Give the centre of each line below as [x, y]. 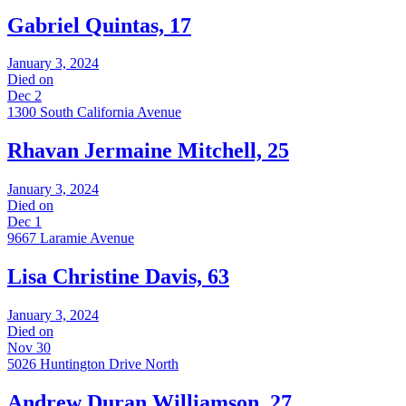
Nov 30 [29, 348]
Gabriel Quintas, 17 [99, 25]
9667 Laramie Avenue [71, 238]
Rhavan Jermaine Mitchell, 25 [148, 151]
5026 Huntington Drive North [93, 364]
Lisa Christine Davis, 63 [118, 277]
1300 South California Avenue [94, 112]
